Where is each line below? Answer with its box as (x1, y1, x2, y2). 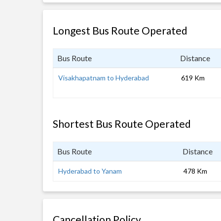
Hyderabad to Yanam (58, 167, 122, 175)
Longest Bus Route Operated (53, 24, 187, 37)
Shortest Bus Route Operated (53, 117, 191, 130)
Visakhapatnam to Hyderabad (58, 74, 149, 82)
